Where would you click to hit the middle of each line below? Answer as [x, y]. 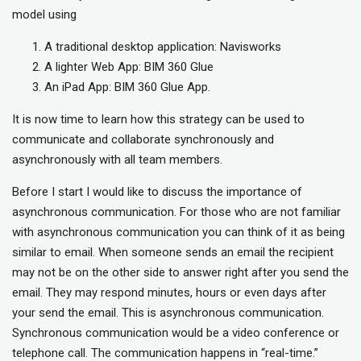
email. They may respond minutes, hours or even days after [169, 293]
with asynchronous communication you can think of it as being [178, 232]
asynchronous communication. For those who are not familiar [176, 212]
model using [44, 15]
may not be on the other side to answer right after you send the [180, 273]
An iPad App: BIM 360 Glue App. [127, 87]
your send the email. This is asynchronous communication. [168, 313]
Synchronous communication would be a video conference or [176, 333]
